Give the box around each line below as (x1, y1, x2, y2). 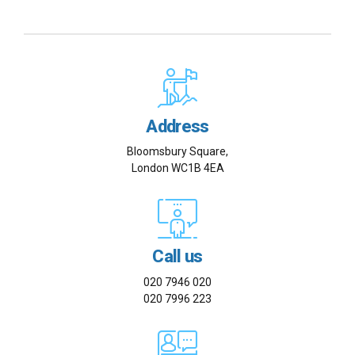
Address (146, 116, 209, 136)
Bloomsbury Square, (127, 144, 228, 158)
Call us (152, 246, 203, 267)
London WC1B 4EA (131, 161, 224, 174)
